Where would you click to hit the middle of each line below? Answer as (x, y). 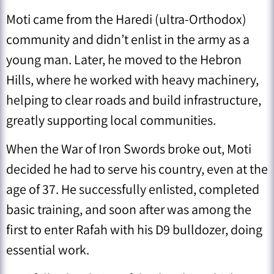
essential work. (48, 249)
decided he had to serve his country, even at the (137, 168)
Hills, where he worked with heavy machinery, (132, 79)
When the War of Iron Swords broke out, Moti (129, 148)
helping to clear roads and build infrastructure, (134, 99)
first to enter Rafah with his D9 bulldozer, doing (134, 229)
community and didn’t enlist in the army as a (128, 39)
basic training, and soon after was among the (129, 209)
